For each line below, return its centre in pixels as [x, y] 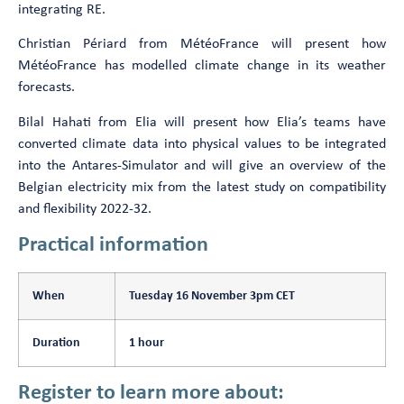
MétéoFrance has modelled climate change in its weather [202, 66]
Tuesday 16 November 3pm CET [212, 297]
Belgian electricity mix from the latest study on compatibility [202, 187]
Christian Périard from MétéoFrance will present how [202, 45]
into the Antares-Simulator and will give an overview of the [202, 165]
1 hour [147, 344]
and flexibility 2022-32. [85, 209]
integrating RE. [62, 10]
